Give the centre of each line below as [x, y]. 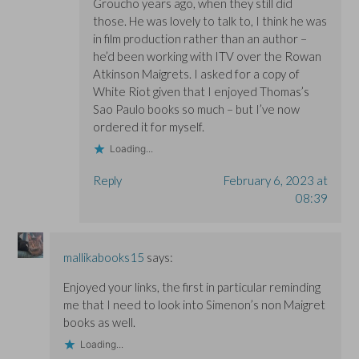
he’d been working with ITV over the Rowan [207, 56]
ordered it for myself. [148, 126]
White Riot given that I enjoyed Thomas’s [201, 91]
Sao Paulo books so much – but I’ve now [196, 109]
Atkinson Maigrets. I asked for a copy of [196, 73]
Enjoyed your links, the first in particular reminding [192, 286]
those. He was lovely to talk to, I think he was [210, 20]
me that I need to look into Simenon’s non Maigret [195, 304]
